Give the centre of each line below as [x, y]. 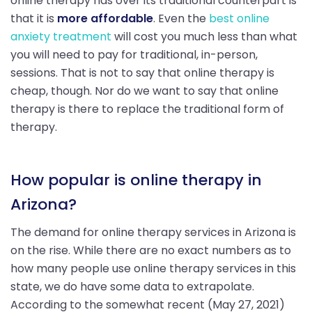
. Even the [181, 18]
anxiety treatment [61, 36]
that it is [34, 18]
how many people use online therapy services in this [153, 268]
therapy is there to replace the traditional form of [147, 109]
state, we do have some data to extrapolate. [132, 286]
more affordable [105, 18]
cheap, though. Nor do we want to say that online [145, 91]
